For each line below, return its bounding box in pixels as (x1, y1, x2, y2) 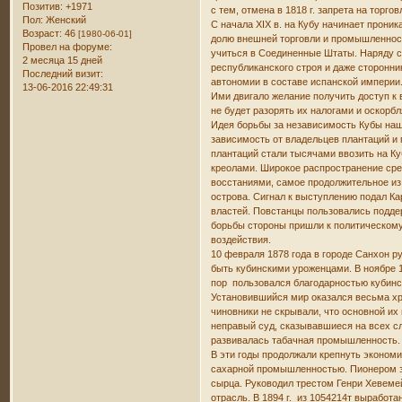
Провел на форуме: (22, 40, 113, 52)
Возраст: (22, 27, 63, 39)
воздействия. (211, 234, 272, 245)
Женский (43, 13, 87, 25)
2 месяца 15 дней (22, 54, 103, 66)
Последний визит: (22, 67, 104, 79)
